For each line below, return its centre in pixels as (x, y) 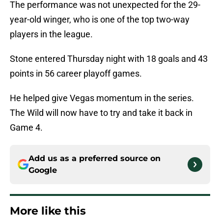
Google (43, 170)
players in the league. (51, 34)
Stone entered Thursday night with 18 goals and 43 (109, 59)
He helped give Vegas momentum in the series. (102, 98)
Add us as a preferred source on (95, 159)
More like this (48, 211)
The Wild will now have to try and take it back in (101, 113)
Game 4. (26, 128)
